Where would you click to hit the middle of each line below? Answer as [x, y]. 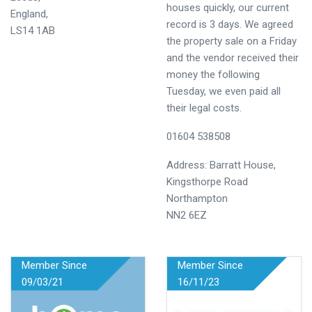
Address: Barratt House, [221, 165]
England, [29, 14]
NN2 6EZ [187, 215]
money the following [213, 75]
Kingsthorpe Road [207, 182]
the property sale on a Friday [232, 41]
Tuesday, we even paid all [224, 91]
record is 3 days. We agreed [230, 24]
